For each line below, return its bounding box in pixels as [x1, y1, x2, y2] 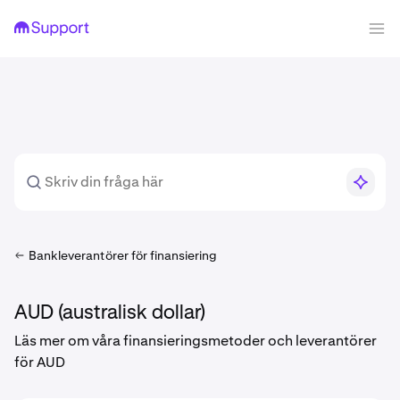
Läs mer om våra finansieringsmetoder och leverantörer [14, 331, 377, 350]
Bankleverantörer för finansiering [29, 247, 217, 263]
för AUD [14, 353, 65, 371]
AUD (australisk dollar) [14, 304, 205, 323]
